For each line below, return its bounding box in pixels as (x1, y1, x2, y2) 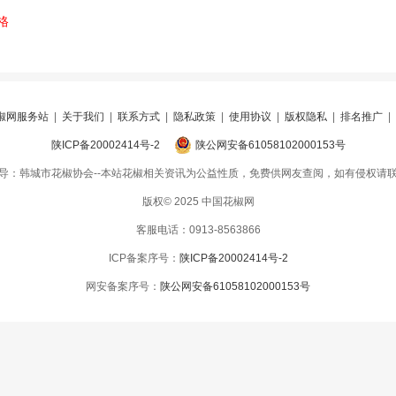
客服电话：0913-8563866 (135, 224, 261, 236)
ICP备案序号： (108, 252, 179, 264)
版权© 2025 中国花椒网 (141, 195, 255, 208)
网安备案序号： (86, 280, 160, 293)
